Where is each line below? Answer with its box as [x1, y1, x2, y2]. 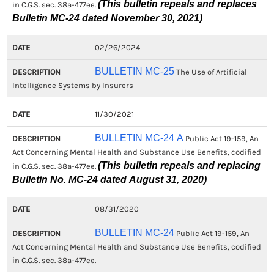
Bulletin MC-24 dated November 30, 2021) [12, 13, 202, 23]
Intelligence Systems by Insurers [12, 81, 133, 90]
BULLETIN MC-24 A [94, 133, 183, 143]
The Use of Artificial [174, 67, 247, 76]
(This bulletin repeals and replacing [98, 160, 197, 171]
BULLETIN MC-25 [94, 66, 174, 76]
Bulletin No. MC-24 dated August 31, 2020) [12, 174, 207, 185]
